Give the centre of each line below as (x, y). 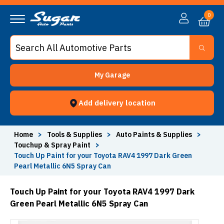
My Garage (112, 75)
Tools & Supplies (74, 134)
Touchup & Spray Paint (52, 145)
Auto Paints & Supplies (154, 134)
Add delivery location (117, 103)
